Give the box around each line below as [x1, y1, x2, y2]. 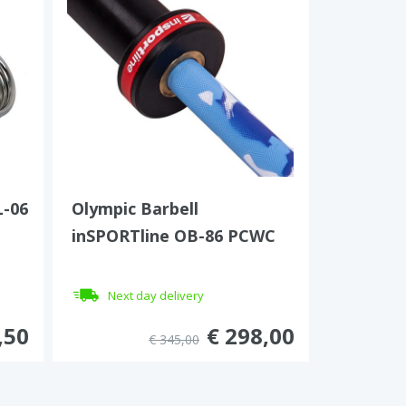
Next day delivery [107, 287, 204, 304]
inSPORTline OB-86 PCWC [71, 225, 275, 246]
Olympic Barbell [71, 198, 198, 219]
